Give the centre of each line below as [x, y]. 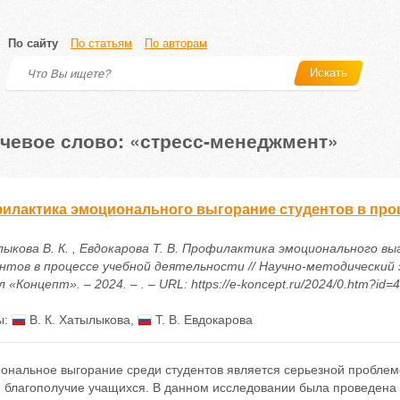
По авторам [176, 43]
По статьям [101, 43]
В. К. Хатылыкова [78, 320]
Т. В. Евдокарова [202, 320]
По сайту [33, 43]
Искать [329, 73]
